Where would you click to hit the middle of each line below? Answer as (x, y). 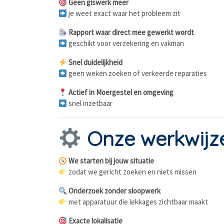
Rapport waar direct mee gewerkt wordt (131, 32)
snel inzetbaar (90, 103)
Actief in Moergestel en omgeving (120, 92)
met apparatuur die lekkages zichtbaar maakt (138, 202)
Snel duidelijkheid (95, 62)
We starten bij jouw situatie (111, 161)
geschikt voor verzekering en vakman (126, 43)
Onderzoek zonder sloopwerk (114, 191)
